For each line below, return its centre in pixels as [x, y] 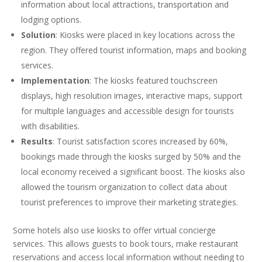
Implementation [56, 81]
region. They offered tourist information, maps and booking [134, 50]
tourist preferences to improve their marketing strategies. [130, 202]
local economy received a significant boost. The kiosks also [133, 172]
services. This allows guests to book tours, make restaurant [126, 244]
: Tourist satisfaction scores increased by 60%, [141, 142]
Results [37, 142]
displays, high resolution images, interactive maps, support [132, 96]
